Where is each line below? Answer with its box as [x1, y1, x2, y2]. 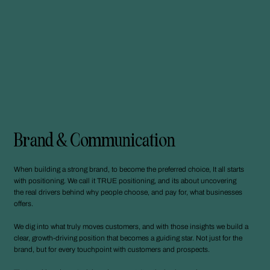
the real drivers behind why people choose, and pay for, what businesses [13, 188, 242, 197]
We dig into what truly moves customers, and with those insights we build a [13, 222, 248, 231]
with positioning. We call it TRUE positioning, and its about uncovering [13, 177, 236, 186]
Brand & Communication [13, 129, 175, 152]
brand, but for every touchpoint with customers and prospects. [13, 245, 210, 254]
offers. [13, 199, 33, 209]
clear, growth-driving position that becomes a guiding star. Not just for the [13, 234, 242, 243]
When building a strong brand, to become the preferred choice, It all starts [13, 165, 244, 174]
